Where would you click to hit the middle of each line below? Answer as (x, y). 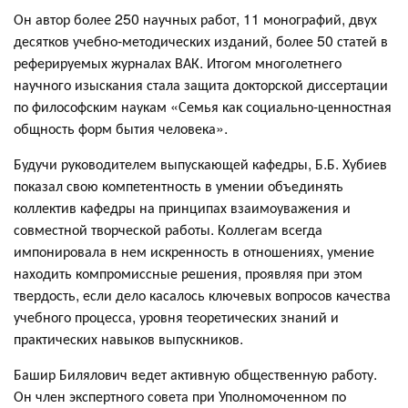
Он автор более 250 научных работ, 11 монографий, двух (195, 19)
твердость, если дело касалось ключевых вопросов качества (202, 295)
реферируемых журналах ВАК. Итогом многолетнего (178, 62)
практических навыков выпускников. (128, 338)
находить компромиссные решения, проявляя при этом (188, 273)
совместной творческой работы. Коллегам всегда (168, 229)
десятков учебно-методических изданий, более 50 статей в (201, 41)
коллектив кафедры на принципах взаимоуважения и (182, 207)
